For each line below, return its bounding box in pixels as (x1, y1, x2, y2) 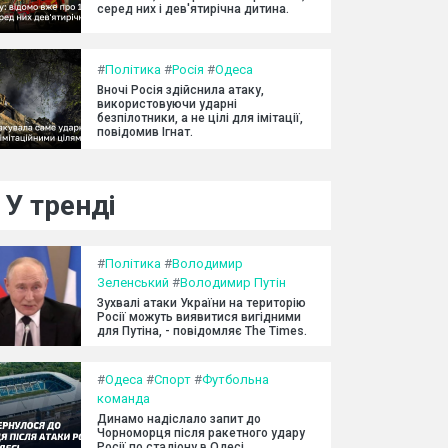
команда (97, 391, 150, 406)
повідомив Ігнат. (97, 124, 193, 139)
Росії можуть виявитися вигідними (97, 310, 301, 324)
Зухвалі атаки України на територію (97, 296, 306, 310)
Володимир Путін (180, 275, 286, 290)
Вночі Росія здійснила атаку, (97, 82, 264, 97)
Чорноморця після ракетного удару (97, 426, 305, 440)
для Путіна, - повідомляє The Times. (97, 324, 307, 338)
